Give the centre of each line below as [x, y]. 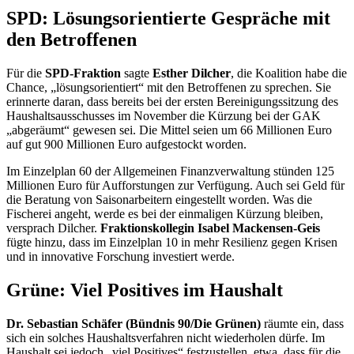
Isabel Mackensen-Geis [259, 228]
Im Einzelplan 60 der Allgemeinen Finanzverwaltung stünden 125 [170, 171]
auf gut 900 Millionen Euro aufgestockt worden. [128, 145]
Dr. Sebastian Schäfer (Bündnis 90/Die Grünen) [135, 324]
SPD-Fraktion [85, 73]
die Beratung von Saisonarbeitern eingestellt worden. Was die [159, 200]
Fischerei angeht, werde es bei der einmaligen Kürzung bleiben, [165, 214]
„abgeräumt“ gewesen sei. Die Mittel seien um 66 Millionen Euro [169, 130]
